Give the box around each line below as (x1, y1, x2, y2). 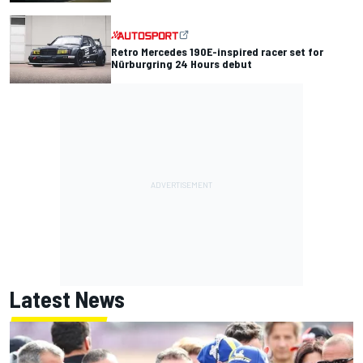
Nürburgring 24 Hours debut (111, 57, 252, 71)
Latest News (10, 285, 125, 314)
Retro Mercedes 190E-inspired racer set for (111, 45, 323, 59)
